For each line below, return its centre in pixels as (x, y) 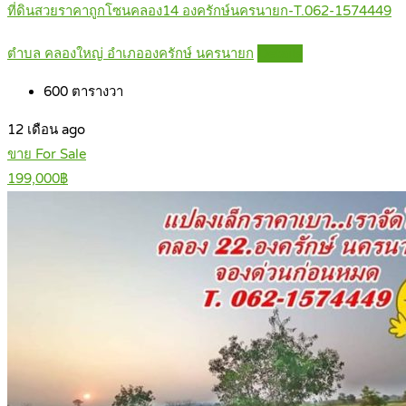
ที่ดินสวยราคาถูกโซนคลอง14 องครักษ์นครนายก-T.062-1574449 (199, 11)
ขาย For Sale (47, 155)
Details (280, 54)
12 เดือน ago (46, 130)
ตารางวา (96, 92)
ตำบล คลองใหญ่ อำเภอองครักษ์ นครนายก (130, 54)
